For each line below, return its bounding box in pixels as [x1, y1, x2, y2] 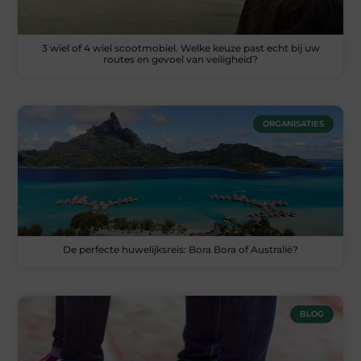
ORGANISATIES [262, 118, 324, 130]
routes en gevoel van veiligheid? [103, 53, 258, 66]
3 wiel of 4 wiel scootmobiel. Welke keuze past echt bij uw [41, 42, 320, 55]
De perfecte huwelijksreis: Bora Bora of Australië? [63, 243, 298, 255]
